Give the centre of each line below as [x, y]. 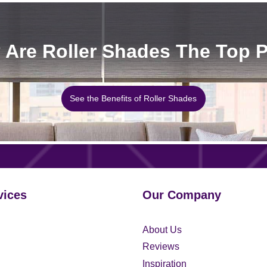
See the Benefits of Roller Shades [133, 98]
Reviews [161, 247]
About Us [162, 230]
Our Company [182, 195]
